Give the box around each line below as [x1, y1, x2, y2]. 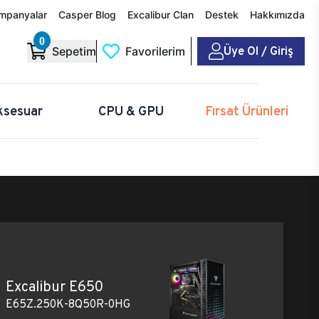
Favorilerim [125, 44, 185, 58]
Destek [205, 9, 239, 21]
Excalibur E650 [6, 276, 103, 296]
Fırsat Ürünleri [205, 103, 288, 119]
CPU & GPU [98, 103, 164, 119]
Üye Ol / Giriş [224, 43, 293, 58]
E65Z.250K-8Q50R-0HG [6, 296, 130, 311]
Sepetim [52, 44, 96, 58]
